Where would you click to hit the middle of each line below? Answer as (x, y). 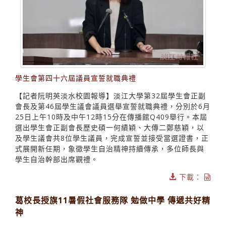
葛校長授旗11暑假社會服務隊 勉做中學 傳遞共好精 (113, 201)
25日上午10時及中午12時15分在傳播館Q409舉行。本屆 (111, 117)
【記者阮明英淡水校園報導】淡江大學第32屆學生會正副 (110, 96)
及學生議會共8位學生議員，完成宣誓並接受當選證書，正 (112, 138)
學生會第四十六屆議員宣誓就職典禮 (76, 78)
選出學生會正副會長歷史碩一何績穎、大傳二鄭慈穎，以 (110, 128)
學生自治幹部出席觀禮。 (57, 159)
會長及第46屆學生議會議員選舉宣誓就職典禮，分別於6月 (113, 106)
